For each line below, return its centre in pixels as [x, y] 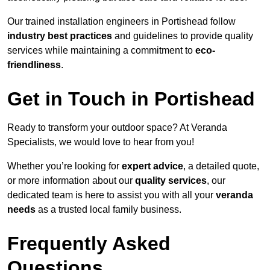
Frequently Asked [89, 243]
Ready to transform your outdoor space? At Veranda [117, 127]
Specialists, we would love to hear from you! [101, 142]
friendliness [34, 64]
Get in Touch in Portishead [131, 99]
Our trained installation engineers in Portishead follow [121, 21]
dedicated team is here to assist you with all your [111, 195]
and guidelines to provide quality [183, 36]
